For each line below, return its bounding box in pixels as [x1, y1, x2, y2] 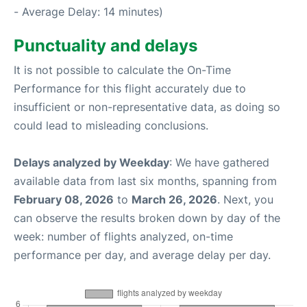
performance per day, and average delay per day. [14, 248, 271, 262]
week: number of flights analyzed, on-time [14, 230, 233, 243]
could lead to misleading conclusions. [14, 119, 208, 132]
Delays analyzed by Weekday [14, 156, 169, 169]
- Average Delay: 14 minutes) [14, 5, 163, 19]
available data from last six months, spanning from [14, 174, 277, 188]
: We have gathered [169, 156, 269, 169]
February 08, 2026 [14, 193, 114, 206]
